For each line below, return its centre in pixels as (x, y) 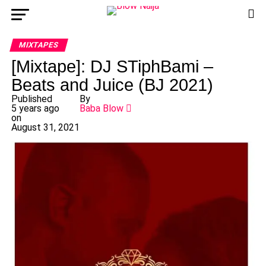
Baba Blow (101, 108)
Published (31, 99)
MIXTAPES (39, 45)
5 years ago (35, 108)
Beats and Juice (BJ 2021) (112, 85)
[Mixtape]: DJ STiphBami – (112, 66)
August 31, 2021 (45, 127)
